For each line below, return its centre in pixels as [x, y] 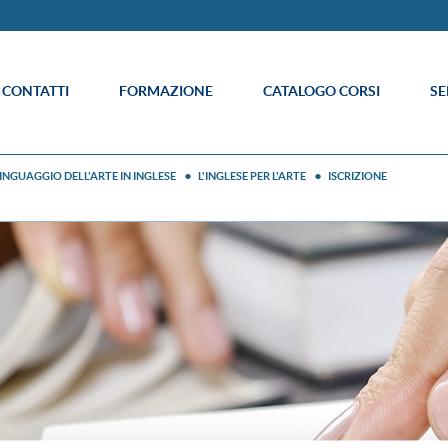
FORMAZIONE [166, 91]
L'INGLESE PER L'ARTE [252, 176]
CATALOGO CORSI [321, 91]
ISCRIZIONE [357, 176]
